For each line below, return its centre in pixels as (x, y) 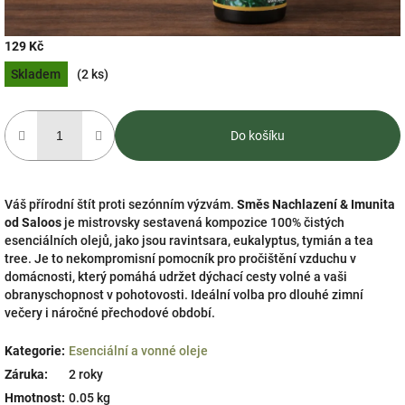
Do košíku (258, 135)
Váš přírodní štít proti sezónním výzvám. (121, 204)
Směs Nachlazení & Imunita (316, 204)
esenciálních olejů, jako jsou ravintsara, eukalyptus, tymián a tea (189, 240)
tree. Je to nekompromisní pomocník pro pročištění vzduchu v (180, 258)
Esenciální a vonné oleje (138, 350)
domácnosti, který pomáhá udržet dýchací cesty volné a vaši (176, 276)
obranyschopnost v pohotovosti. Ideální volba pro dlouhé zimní (184, 294)
